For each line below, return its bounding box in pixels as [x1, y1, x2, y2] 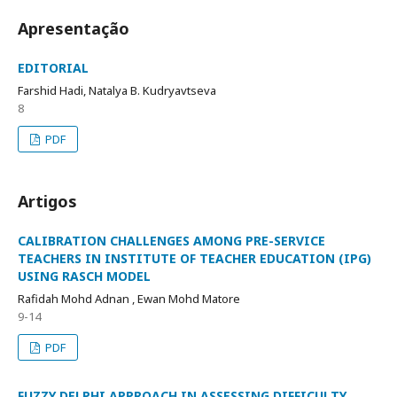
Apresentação [18, 18, 129, 40]
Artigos [18, 191, 77, 213]
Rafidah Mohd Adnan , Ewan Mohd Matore [18, 291, 240, 307]
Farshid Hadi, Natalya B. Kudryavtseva [18, 82, 216, 99]
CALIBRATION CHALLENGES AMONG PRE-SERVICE [18, 232, 325, 250]
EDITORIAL [18, 59, 89, 77]
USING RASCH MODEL [18, 268, 151, 285]
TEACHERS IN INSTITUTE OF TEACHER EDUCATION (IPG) [18, 250, 371, 268]
